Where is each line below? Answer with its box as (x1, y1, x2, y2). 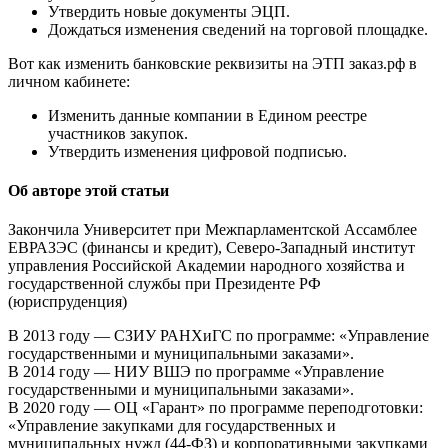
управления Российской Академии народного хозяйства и (8, 257, 405, 275)
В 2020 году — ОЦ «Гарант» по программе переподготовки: (8, 399, 423, 417)
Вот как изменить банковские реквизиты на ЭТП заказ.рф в (8, 54, 417, 72)
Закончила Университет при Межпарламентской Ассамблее (8, 221, 417, 239)
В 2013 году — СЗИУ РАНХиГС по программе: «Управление (8, 327, 429, 345)
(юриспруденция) (8, 293, 127, 311)
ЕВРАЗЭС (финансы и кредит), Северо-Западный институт (8, 239, 415, 257)
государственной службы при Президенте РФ (8, 275, 321, 293)
